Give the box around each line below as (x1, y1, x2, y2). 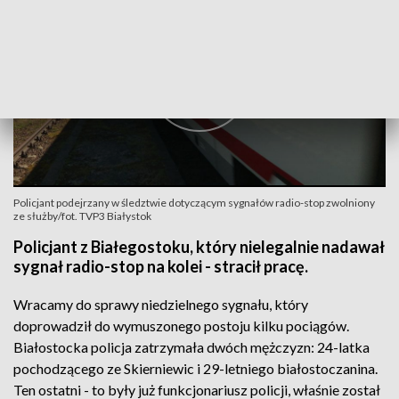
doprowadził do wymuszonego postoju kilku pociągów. (13, 317, 349, 334)
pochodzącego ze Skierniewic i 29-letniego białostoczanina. (13, 360, 378, 377)
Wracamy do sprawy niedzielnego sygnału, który (13, 296, 308, 313)
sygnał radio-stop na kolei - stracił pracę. (13, 256, 308, 276)
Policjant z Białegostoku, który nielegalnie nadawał (13, 237, 385, 256)
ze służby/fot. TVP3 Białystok (13, 209, 151, 223)
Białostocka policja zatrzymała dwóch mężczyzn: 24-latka (13, 338, 370, 355)
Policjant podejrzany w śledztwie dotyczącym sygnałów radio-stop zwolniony (13, 196, 375, 209)
